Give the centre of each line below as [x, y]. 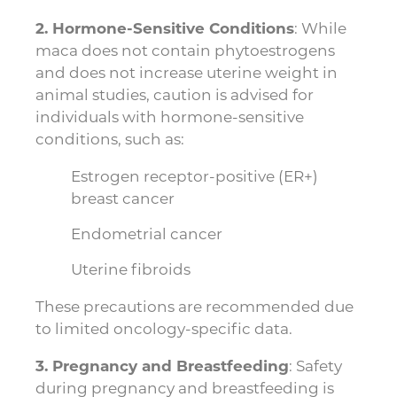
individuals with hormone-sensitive [170, 117]
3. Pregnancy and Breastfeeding [162, 366]
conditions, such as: [110, 139]
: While [320, 28]
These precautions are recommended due [195, 306]
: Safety [315, 366]
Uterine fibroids [131, 269]
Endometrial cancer [147, 234]
